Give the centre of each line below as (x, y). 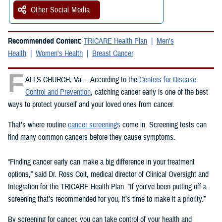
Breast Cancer (113, 54)
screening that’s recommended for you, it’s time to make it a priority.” (107, 199)
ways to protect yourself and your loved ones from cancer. (91, 105)
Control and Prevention (58, 92)
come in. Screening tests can (164, 125)
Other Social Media (60, 10)
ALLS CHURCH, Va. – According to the (82, 80)
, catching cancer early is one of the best (149, 92)
